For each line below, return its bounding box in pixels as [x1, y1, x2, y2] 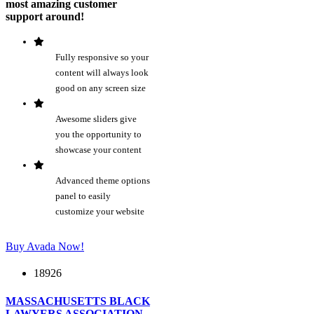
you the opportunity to [55, 129, 142, 140]
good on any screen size [55, 83, 146, 94]
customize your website [55, 206, 145, 217]
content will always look [55, 67, 149, 78]
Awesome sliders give [55, 114, 137, 125]
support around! [6, 11, 84, 23]
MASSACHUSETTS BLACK [6, 294, 150, 307]
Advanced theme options [55, 175, 151, 186]
